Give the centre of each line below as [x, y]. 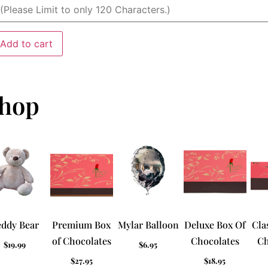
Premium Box [82, 225]
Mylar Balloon [148, 225]
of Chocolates [81, 241]
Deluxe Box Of [215, 225]
